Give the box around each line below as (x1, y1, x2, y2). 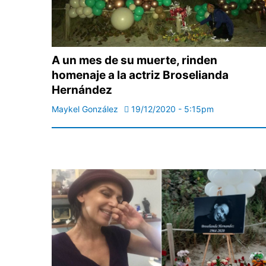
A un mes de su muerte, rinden (52, 53, 217, 68)
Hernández (52, 83, 112, 97)
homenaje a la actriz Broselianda (52, 68, 229, 83)
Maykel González (52, 104, 118, 115)
